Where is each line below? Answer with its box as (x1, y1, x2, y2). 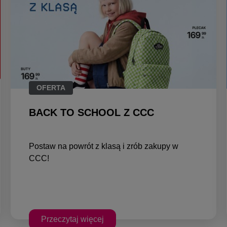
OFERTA (36, 83, 65, 92)
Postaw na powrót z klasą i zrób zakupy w (28, 141, 178, 150)
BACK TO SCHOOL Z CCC (28, 106, 154, 118)
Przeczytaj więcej (41, 214, 104, 223)
